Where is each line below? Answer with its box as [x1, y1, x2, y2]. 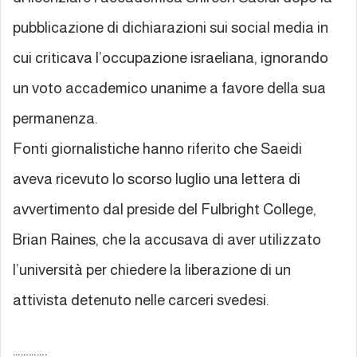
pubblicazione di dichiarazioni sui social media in [13, 18, 328, 36]
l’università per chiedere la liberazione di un [13, 261, 291, 278]
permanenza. [13, 109, 98, 127]
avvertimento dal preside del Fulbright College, [13, 200, 316, 218]
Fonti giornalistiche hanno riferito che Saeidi [13, 139, 302, 157]
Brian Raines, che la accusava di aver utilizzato [13, 230, 321, 248]
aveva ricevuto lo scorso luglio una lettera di [13, 170, 300, 187]
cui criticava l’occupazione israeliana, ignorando [13, 49, 328, 66]
